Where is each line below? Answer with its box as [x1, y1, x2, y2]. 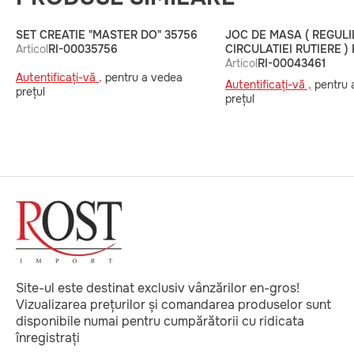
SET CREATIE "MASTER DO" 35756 [16, 28, 198, 42]
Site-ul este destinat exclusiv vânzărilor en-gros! [16, 280, 299, 296]
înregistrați [16, 330, 80, 346]
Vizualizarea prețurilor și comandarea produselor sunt [16, 296, 331, 313]
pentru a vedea [102, 70, 183, 85]
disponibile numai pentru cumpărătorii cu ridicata [16, 313, 304, 330]
